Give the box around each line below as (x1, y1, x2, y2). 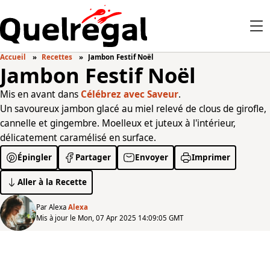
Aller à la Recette (17, 177, 87, 187)
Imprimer (191, 152, 230, 163)
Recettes (42, 52, 72, 61)
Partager (75, 152, 111, 163)
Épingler (17, 152, 52, 163)
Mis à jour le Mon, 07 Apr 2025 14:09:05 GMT (36, 213, 183, 222)
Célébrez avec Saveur (81, 88, 178, 101)
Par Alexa (36, 202, 68, 212)
